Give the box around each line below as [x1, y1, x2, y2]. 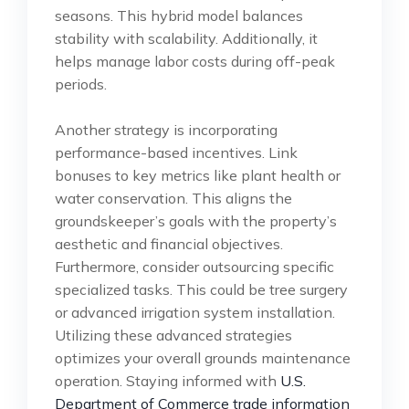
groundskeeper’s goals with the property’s [55, 211, 337, 230]
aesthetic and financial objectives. [55, 234, 283, 253]
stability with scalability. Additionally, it [55, 28, 318, 47]
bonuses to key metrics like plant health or [55, 165, 341, 184]
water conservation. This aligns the [55, 188, 292, 207]
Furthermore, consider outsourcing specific [55, 257, 334, 276]
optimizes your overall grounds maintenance [55, 348, 351, 367]
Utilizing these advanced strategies [55, 325, 292, 344]
